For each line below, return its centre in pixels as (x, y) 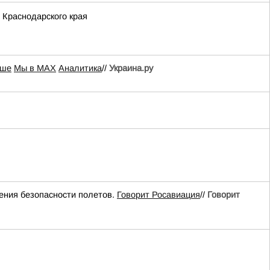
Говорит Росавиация (159, 195)
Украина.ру (131, 68)
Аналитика (80, 68)
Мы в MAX (35, 68)
